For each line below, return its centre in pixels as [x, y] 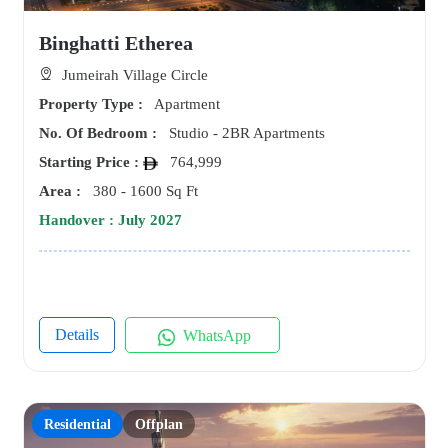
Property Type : [94, 104]
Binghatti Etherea [115, 43]
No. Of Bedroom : [101, 133]
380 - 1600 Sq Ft [143, 191]
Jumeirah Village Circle [132, 75]
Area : [63, 191]
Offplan [158, 424]
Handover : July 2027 [110, 220]
